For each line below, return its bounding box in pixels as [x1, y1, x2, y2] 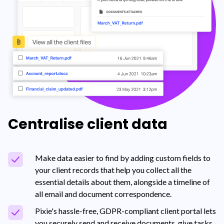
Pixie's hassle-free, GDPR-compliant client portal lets [35, 205, 216, 215]
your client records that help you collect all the [35, 164, 191, 174]
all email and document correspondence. [35, 188, 171, 198]
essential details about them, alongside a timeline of [35, 176, 210, 186]
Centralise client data [8, 114, 167, 134]
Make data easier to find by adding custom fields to [35, 152, 210, 162]
